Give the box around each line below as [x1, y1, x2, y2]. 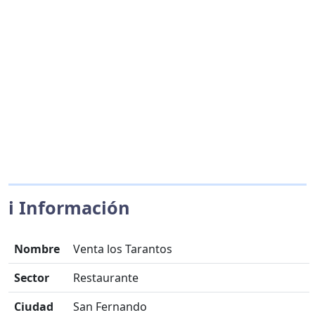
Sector [14, 270, 49, 285]
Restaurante [73, 270, 139, 285]
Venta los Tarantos [73, 241, 172, 257]
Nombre [14, 241, 60, 257]
